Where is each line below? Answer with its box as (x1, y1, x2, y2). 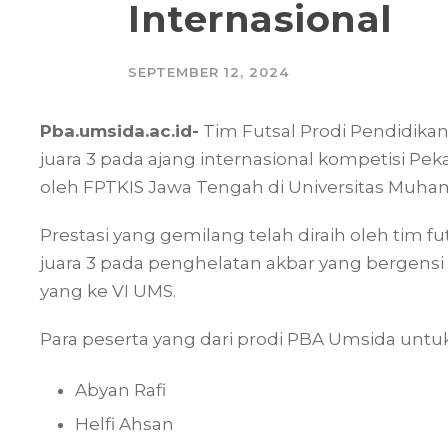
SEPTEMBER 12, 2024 (128, 64, 289, 80)
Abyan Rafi (75, 380, 166, 400)
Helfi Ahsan (75, 414, 174, 434)
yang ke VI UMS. (40, 281, 176, 301)
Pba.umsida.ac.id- (40, 121, 199, 141)
